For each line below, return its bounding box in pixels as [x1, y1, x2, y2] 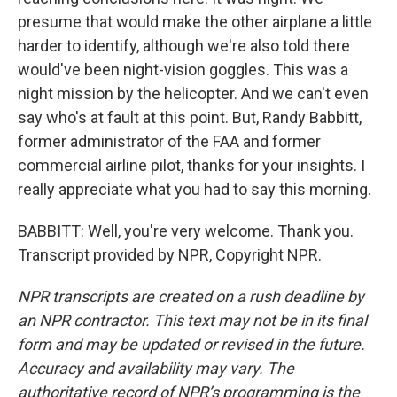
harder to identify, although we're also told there [18, 36, 350, 55]
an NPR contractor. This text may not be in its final [18, 311, 367, 330]
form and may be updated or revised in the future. [18, 335, 365, 354]
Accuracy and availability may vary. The [18, 359, 294, 378]
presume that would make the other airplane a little [18, 12, 372, 31]
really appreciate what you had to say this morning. [18, 180, 371, 198]
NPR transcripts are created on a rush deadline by [18, 287, 364, 306]
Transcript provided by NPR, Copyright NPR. [18, 245, 322, 264]
